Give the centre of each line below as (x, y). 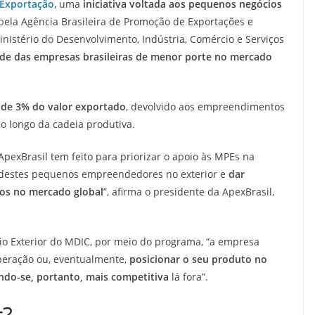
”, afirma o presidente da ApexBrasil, (189, 191)
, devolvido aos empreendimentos (205, 106)
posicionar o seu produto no (198, 259)
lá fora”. (188, 276)
